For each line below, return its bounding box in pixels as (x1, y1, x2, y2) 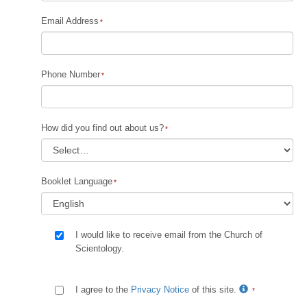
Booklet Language (41, 176, 112, 186)
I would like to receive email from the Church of (75, 230, 262, 240)
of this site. (189, 284, 239, 295)
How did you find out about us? (41, 123, 164, 133)
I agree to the (75, 284, 131, 295)
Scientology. (75, 243, 124, 254)
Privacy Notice (131, 284, 189, 295)
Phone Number (41, 69, 100, 79)
